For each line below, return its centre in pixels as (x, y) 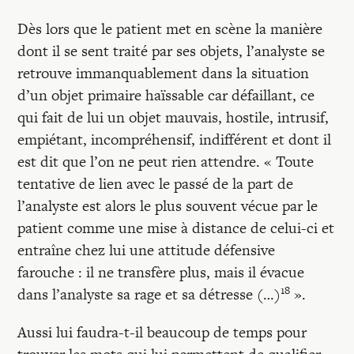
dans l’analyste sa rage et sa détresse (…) (149, 294)
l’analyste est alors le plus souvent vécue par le (168, 206)
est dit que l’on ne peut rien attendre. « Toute (166, 162)
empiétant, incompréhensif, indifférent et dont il (175, 139)
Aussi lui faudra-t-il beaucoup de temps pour (162, 332)
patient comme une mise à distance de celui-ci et (176, 228)
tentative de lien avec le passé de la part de (156, 184)
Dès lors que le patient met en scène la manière (170, 29)
